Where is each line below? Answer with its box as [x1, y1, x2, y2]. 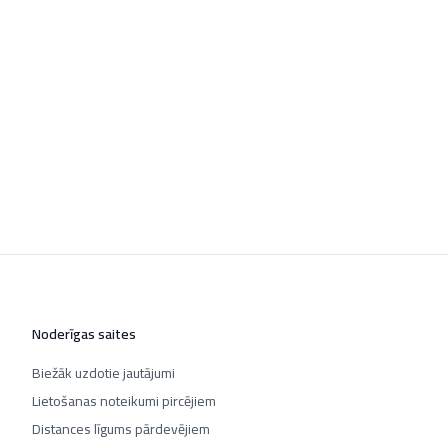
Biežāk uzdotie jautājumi [32, 360, 175, 386]
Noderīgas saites [32, 321, 136, 347]
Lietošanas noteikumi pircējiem [32, 388, 216, 414]
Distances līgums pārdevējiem [32, 416, 210, 442]
